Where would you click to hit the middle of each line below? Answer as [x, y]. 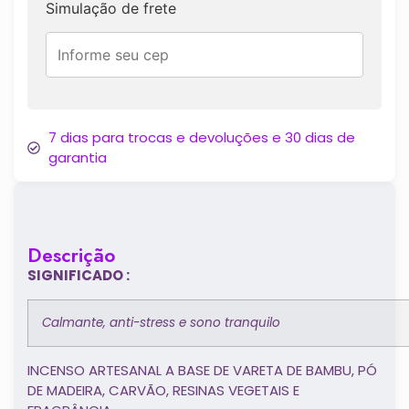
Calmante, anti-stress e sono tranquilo [161, 322]
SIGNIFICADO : [80, 276]
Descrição [71, 256]
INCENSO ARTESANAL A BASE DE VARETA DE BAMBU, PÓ [202, 370]
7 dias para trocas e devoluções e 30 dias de [201, 138]
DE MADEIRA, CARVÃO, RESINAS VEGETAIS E [163, 390]
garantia [77, 158]
